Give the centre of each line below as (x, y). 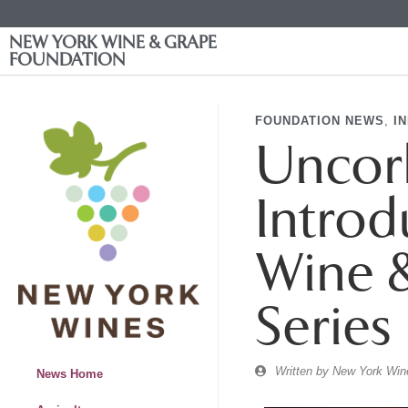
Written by (302, 371)
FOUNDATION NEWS (320, 121)
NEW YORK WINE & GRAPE (113, 42)
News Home (70, 374)
